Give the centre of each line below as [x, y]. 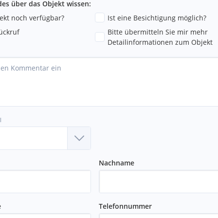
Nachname [117, 163]
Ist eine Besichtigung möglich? [157, 18]
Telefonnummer [125, 206]
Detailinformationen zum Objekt [160, 42]
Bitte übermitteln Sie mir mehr [158, 32]
